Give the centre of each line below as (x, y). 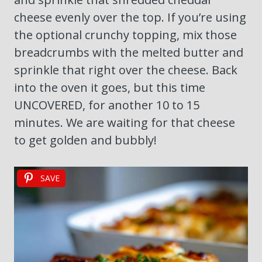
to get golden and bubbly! (85, 140)
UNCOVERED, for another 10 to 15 (107, 105)
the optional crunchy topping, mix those (125, 35)
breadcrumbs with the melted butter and (129, 53)
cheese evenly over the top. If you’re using (130, 18)
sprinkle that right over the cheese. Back (126, 70)
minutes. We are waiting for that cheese (125, 123)
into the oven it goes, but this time (110, 88)
